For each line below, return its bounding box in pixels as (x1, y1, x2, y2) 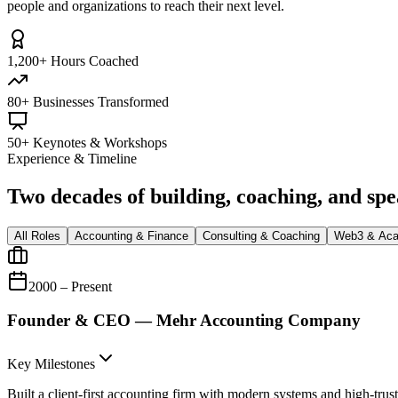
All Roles (14, 228, 60, 243)
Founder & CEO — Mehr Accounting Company (7, 311, 361, 330)
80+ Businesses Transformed (7, 93, 169, 109)
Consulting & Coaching (203, 228, 320, 243)
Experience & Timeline (7, 150, 137, 166)
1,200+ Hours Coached (7, 52, 139, 68)
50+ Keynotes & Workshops (7, 134, 167, 150)
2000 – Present (28, 278, 112, 294)
